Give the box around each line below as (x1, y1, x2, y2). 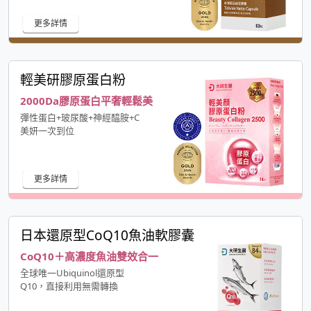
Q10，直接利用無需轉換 (20, 280, 118, 293)
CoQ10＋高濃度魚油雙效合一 (20, 249, 158, 264)
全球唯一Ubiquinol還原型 (20, 267, 124, 280)
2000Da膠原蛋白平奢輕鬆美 (20, 94, 153, 108)
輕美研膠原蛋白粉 (20, 71, 126, 90)
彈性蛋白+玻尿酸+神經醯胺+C (20, 111, 140, 124)
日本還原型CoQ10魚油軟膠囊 (20, 226, 194, 245)
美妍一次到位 (20, 124, 74, 137)
